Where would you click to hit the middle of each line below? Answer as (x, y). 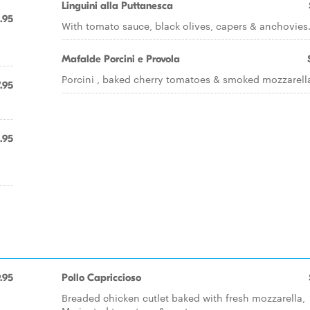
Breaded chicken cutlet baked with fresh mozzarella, (183, 298)
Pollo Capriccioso (101, 277)
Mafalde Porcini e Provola (121, 59)
